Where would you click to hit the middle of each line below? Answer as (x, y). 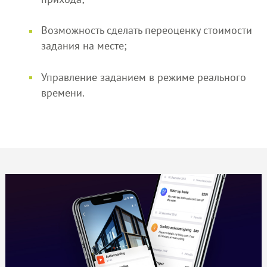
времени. (63, 92)
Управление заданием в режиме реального (143, 77)
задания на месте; (84, 46)
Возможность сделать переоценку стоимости (146, 30)
